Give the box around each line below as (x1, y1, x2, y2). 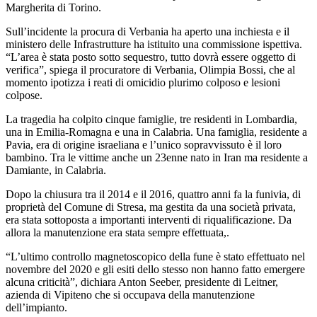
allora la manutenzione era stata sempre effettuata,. (6, 226, 229, 238)
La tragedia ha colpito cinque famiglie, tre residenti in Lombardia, (6, 113, 297, 125)
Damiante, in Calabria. (6, 163, 106, 176)
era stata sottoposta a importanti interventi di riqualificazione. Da (6, 213, 292, 226)
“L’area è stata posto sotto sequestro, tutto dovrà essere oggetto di (6, 50, 296, 63)
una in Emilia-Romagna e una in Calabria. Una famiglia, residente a (6, 125, 307, 138)
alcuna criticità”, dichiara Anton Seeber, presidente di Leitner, (6, 275, 278, 288)
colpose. (6, 88, 45, 101)
